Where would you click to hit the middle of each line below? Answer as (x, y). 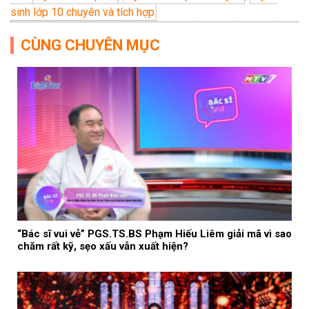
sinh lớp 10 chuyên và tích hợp (82, 12)
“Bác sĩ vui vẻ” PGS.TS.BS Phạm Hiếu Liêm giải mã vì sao (154, 233)
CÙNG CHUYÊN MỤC (90, 45)
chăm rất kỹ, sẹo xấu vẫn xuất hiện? (103, 246)
